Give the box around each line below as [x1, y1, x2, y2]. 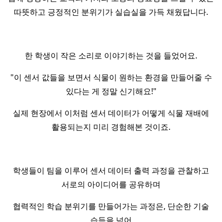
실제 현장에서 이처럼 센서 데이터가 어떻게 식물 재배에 [13, 108, 209, 118]
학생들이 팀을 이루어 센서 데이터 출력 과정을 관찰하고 [13, 165, 209, 176]
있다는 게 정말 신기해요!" [65, 86, 157, 97]
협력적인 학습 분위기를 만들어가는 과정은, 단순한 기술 [13, 201, 209, 212]
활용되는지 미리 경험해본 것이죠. [52, 121, 170, 132]
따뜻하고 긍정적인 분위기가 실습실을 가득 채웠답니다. [14, 6, 208, 17]
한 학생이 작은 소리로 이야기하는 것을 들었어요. [25, 50, 197, 61]
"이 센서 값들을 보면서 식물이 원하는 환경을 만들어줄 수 [10, 72, 212, 83]
